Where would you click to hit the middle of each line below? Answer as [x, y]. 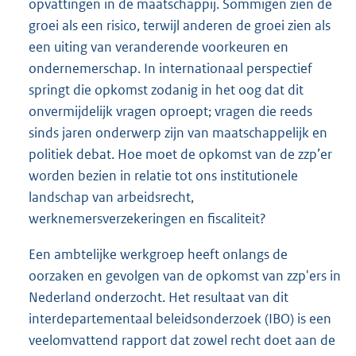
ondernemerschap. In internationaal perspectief [170, 68]
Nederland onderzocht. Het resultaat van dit [159, 297]
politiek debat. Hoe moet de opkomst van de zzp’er [180, 154]
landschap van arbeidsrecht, [111, 197]
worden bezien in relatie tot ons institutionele [163, 175]
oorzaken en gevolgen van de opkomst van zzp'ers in [185, 275]
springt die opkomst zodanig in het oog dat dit [166, 89]
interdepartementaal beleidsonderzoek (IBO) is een [180, 318]
